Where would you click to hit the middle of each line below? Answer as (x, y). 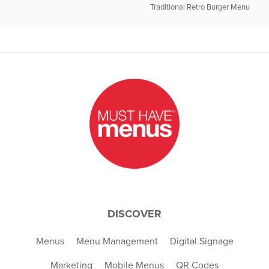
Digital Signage (201, 241)
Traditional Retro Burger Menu (200, 8)
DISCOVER (134, 213)
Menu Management (117, 241)
